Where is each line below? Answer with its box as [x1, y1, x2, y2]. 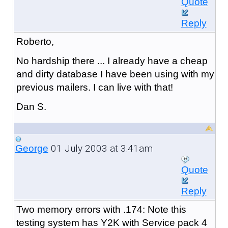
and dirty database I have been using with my [16, 68, 214, 79]
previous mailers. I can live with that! [16, 81, 173, 93]
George [15, 142, 48, 154]
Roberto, [16, 36, 54, 47]
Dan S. [16, 101, 46, 112]
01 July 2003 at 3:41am [48, 142, 153, 154]
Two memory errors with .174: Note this [16, 204, 186, 215]
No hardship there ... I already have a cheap [16, 55, 208, 66]
